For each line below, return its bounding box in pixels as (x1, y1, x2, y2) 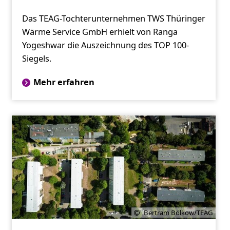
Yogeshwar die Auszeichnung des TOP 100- (22, 40, 189, 51)
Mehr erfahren (33, 76, 94, 88)
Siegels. (22, 53, 51, 65)
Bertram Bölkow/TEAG (144, 208, 214, 218)
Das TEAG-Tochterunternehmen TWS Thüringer (22, 13, 205, 25)
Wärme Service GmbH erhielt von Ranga (22, 26, 178, 38)
